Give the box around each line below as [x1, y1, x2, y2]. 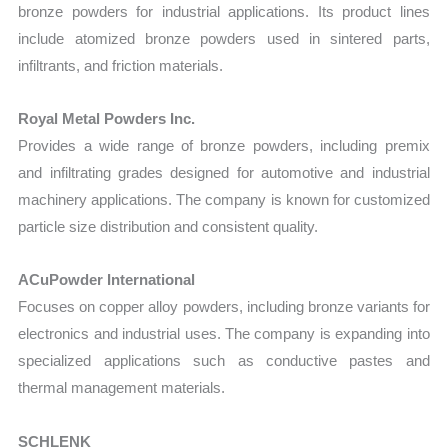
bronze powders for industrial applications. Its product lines [18, 2, 430, 20]
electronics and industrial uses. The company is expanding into [18, 325, 430, 343]
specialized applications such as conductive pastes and [18, 352, 430, 370]
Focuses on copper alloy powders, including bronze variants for [18, 298, 430, 316]
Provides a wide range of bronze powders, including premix [18, 137, 430, 155]
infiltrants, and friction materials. [18, 56, 224, 74]
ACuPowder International [18, 271, 196, 289]
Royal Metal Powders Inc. [18, 110, 196, 128]
